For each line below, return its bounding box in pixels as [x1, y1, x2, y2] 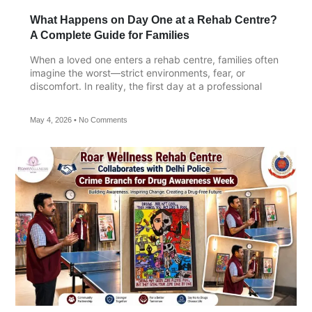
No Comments [77, 116, 127, 125]
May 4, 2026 [30, 116, 74, 125]
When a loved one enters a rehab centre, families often [30, 54, 279, 66]
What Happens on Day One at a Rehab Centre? [30, 14, 277, 26]
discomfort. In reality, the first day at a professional [30, 80, 262, 93]
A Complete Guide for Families [30, 29, 189, 42]
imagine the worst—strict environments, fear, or [30, 67, 245, 79]
